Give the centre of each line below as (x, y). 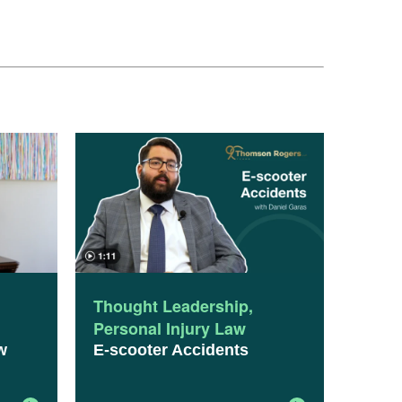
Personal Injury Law (169, 329)
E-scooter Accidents (170, 350)
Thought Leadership (170, 306)
